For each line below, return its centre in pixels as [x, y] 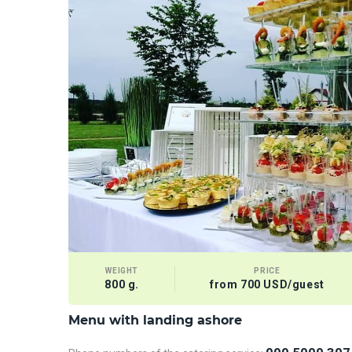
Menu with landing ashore [155, 320]
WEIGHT [122, 271]
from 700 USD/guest [267, 284]
